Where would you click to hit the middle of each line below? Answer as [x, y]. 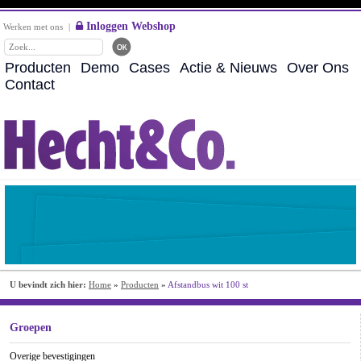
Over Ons [318, 68]
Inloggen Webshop [129, 26]
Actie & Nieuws [228, 68]
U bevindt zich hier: [48, 284]
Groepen [31, 328]
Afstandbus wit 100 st [208, 284]
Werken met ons [33, 27]
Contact [30, 85]
